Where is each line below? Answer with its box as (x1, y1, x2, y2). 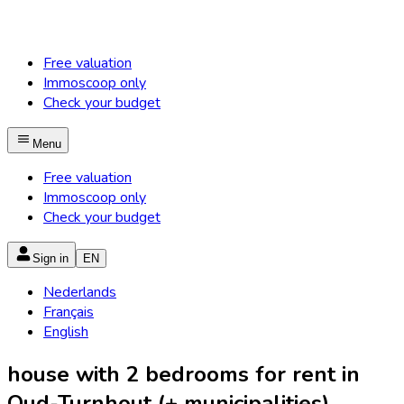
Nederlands (43, 282, 116, 302)
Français (43, 302, 94, 322)
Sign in (32, 252, 69, 265)
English (43, 322, 88, 342)
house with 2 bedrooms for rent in (7, 359, 360, 389)
